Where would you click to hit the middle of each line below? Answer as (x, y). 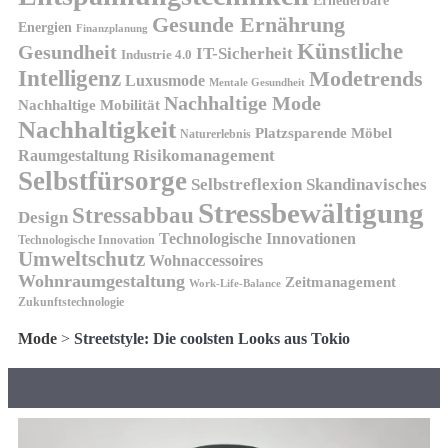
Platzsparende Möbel (323, 133)
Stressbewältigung (311, 213)
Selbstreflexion (246, 185)
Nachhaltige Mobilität (89, 105)
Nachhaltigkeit (97, 130)
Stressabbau (133, 215)
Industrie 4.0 (156, 55)
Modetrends (366, 79)
